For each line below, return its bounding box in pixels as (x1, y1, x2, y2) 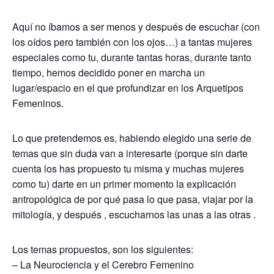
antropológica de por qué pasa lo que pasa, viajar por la (12, 192, 253, 206)
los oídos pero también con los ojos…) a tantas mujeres (12, 35, 252, 49)
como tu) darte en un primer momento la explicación (12, 177, 236, 191)
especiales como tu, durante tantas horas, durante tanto (12, 50, 251, 64)
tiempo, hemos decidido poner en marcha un (12, 65, 205, 80)
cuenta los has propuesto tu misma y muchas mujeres (12, 161, 244, 176)
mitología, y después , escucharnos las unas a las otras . (12, 207, 256, 221)
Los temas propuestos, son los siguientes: (12, 242, 193, 256)
